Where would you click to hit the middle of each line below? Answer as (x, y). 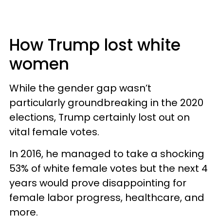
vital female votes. (55, 132)
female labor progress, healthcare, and (107, 197)
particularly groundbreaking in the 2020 (106, 102)
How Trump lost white (95, 45)
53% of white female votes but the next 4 (109, 168)
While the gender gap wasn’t (80, 88)
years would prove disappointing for (98, 183)
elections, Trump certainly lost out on (100, 117)
